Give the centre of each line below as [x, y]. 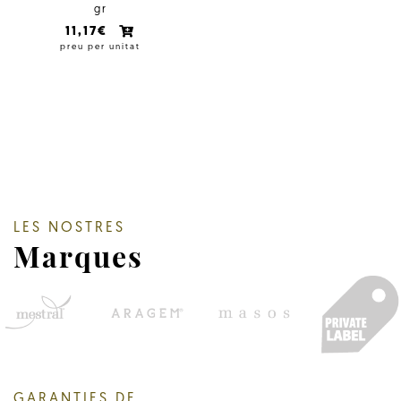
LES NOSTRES [69, 228]
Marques [78, 255]
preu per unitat [100, 47]
